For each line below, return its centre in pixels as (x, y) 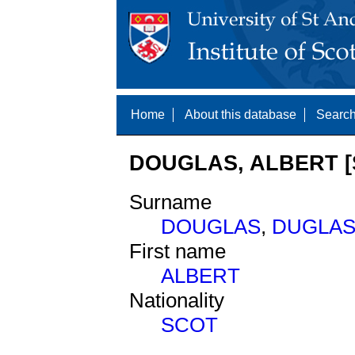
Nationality (177, 301)
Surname (170, 202)
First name (177, 252)
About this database (240, 115)
